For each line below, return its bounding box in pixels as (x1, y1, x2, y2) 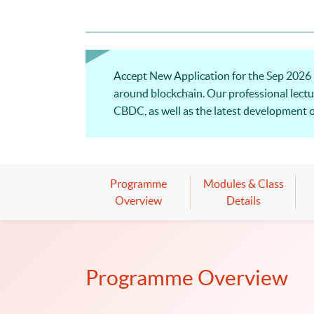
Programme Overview (86, 265, 288, 289)
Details (226, 193, 261, 207)
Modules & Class (203, 177, 284, 190)
